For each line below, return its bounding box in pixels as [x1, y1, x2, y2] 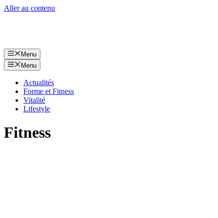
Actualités [23, 78, 54, 87]
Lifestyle [23, 104, 50, 113]
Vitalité [23, 95, 45, 104]
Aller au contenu [4, 4, 55, 12]
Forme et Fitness [23, 87, 74, 95]
